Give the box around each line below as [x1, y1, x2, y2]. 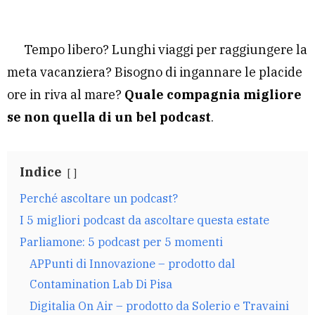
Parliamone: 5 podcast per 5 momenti [20, 233, 223, 249]
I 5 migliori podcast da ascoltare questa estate [20, 212, 269, 227]
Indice [20, 163, 62, 180]
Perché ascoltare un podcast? [20, 190, 178, 205]
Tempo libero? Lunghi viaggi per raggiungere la [24, 41, 307, 58]
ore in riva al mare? [7, 86, 124, 103]
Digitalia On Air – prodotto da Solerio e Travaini [30, 297, 289, 313]
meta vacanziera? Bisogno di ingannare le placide [7, 63, 302, 80]
